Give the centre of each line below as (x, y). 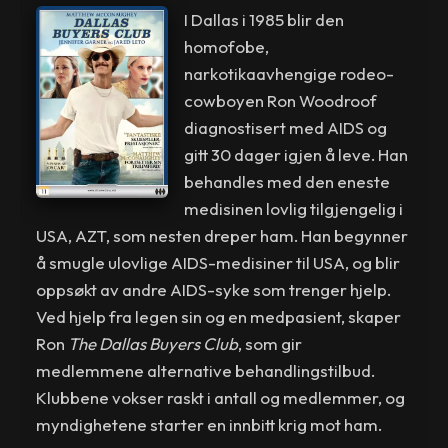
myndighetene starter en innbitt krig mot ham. (209, 424)
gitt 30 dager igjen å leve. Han (295, 154)
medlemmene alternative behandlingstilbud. (206, 370)
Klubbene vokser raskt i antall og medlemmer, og (221, 397)
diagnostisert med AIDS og (285, 127)
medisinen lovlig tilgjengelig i (293, 208)
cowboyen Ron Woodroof (280, 100)
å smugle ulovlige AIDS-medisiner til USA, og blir (218, 262)
